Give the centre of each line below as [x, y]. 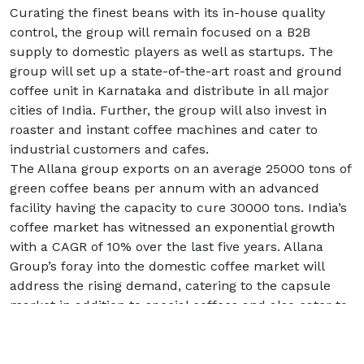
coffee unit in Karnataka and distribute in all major [169, 91]
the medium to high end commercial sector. [148, 325]
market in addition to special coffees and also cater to [179, 305]
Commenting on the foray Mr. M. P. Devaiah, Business [176, 344]
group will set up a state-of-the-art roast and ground [176, 71]
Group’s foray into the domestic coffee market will [167, 266]
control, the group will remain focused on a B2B [160, 32]
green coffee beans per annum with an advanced [165, 188]
